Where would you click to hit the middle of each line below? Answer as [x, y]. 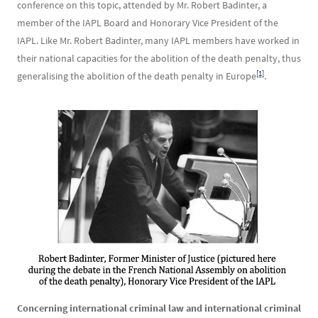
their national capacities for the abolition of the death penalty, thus [159, 58]
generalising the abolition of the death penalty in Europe [137, 76]
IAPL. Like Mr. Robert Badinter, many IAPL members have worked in [158, 40]
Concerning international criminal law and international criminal [159, 308]
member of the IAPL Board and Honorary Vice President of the [148, 23]
